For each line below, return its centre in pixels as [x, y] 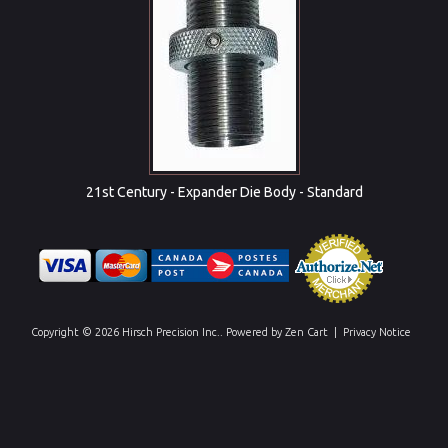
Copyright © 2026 [76, 332]
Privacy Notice [377, 332]
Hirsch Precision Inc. [171, 332]
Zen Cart [306, 332]
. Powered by [252, 332]
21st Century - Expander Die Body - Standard [224, 191]
